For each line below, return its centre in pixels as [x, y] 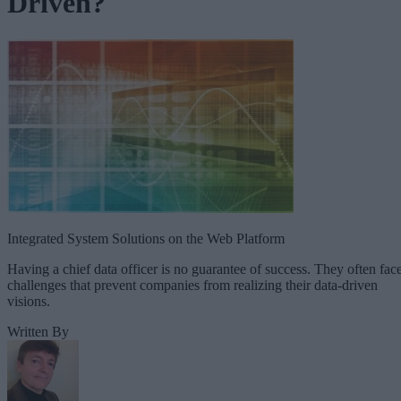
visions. [29, 301]
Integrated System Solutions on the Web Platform [146, 238]
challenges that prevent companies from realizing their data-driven [192, 285]
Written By [38, 331]
